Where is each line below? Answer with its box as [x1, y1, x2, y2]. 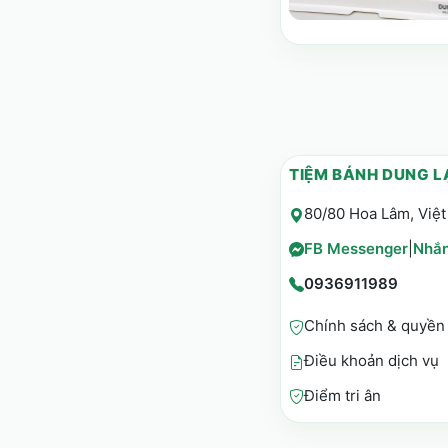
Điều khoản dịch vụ [304, 351, 439, 371]
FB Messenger [304, 238, 408, 258]
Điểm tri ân [304, 386, 381, 406]
